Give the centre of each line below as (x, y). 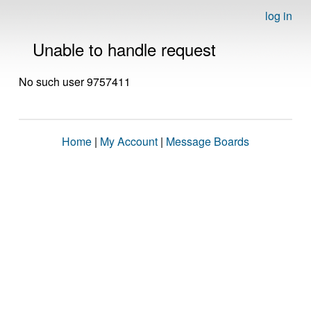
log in (279, 16)
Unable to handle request (124, 49)
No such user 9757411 (75, 82)
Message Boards (208, 141)
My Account (129, 141)
